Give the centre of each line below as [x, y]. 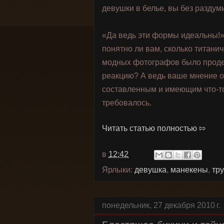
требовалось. [127, 103]
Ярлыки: [118, 170]
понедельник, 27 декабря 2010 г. [161, 205]
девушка [150, 170]
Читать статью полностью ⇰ [154, 128]
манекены [189, 170]
